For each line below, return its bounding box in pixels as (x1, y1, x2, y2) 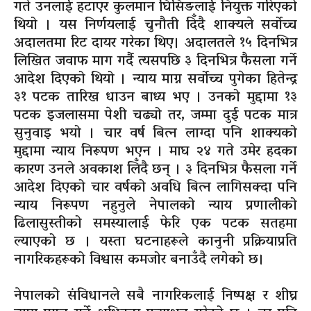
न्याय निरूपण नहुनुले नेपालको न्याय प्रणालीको (14, 193, 297, 220)
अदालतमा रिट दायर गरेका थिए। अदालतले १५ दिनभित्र (14, 31, 297, 58)
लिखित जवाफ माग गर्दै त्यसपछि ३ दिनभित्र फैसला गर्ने (14, 49, 297, 76)
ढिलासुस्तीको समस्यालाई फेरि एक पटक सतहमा (14, 211, 297, 238)
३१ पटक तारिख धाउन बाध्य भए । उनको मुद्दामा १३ (14, 85, 297, 112)
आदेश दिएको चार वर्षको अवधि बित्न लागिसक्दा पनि (14, 175, 297, 202)
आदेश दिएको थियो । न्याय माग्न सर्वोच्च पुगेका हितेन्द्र (14, 67, 297, 94)
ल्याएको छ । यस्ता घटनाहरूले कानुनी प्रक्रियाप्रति (14, 229, 297, 256)
